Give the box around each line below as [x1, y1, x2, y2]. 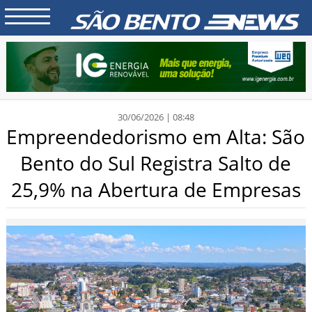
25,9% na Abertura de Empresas [10, 175, 301, 203]
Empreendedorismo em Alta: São [6, 123, 306, 150]
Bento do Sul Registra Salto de [20, 149, 292, 176]
